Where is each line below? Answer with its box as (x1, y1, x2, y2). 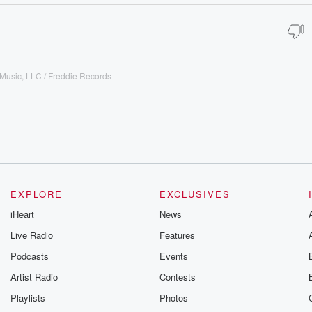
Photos (159, 291, 188, 304)
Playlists (10, 291, 46, 304)
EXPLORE (10, 187, 63, 201)
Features (159, 228, 195, 242)
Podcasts (10, 249, 49, 263)
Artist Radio (10, 270, 58, 283)
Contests (159, 270, 196, 283)
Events (159, 249, 188, 263)
